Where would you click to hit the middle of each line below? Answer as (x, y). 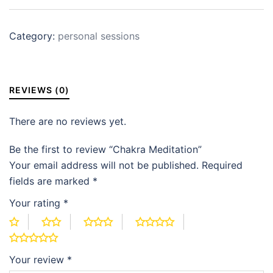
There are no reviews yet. (68, 121)
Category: (34, 36)
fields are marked (51, 181)
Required (222, 165)
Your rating (36, 203)
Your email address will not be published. (104, 165)
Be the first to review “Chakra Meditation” (105, 149)
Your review (38, 259)
